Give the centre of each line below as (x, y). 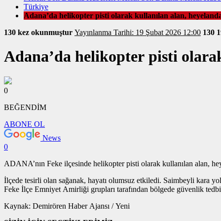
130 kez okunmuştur (39, 33)
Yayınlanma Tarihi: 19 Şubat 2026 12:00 (157, 33)
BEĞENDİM (25, 107)
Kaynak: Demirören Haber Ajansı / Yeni (123, 206)
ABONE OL (24, 124)
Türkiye (36, 7)
